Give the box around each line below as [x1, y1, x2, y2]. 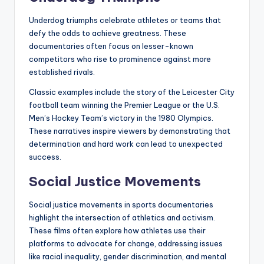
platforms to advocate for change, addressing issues [29, 238, 223, 248]
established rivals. [29, 67, 95, 77]
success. [29, 151, 61, 161]
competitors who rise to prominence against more [29, 54, 211, 64]
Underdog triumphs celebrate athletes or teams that [29, 15, 221, 25]
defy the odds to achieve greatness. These [29, 28, 186, 38]
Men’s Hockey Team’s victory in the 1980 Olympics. [29, 113, 213, 123]
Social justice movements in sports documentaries [29, 199, 213, 209]
